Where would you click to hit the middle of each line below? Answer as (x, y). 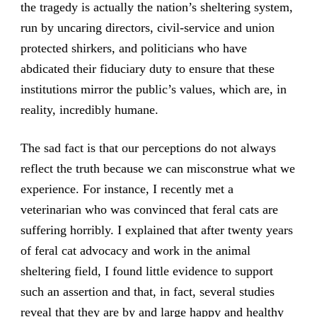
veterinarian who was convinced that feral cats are (149, 210)
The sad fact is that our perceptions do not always (148, 148)
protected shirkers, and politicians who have (133, 48)
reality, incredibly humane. (89, 110)
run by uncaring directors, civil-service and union (147, 28)
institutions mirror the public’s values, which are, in (153, 90)
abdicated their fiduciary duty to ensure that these (147, 69)
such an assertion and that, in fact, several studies (147, 292)
